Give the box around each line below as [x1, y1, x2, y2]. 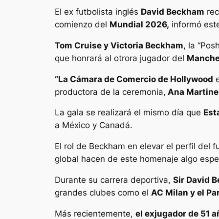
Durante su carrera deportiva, [55, 175, 173, 185]
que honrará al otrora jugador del [55, 53, 187, 63]
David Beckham [141, 6, 204, 17]
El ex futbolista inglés [55, 6, 141, 17]
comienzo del [55, 19, 109, 29]
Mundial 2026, [109, 19, 169, 29]
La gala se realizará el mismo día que [55, 108, 203, 118]
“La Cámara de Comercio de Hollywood [55, 74, 213, 84]
